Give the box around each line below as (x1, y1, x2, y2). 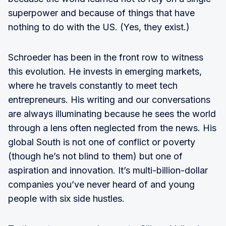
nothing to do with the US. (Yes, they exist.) (8, 22, 190, 32)
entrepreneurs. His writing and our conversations (8, 94, 210, 105)
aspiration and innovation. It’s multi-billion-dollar (8, 165, 208, 176)
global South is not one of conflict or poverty (8, 137, 195, 147)
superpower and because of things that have (8, 8, 195, 18)
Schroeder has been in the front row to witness (8, 52, 203, 63)
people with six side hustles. (8, 193, 125, 204)
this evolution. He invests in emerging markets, (8, 66, 202, 77)
